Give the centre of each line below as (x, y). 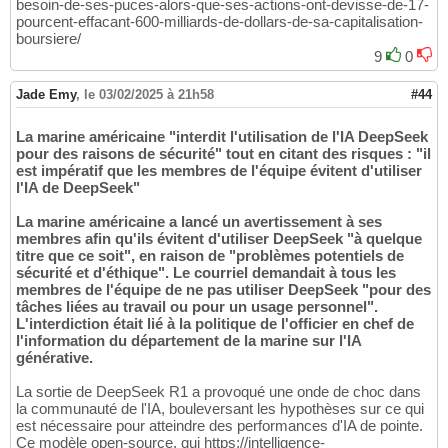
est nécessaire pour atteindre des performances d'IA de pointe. (219, 425)
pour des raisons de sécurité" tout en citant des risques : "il (223, 153)
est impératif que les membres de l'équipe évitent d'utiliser (219, 170)
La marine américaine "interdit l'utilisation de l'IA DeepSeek (222, 136)
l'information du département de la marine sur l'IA (188, 340)
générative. (54, 357)
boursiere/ (48, 38)
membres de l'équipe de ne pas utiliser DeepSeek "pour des (223, 289)
